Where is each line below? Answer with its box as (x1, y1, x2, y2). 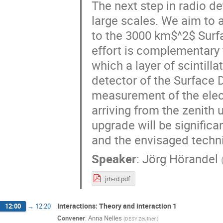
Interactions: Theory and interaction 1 (57, 201, 177, 211)
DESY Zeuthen (125, 215, 157, 222)
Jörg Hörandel (142, 151, 218, 167)
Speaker (91, 151, 136, 167)
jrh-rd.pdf (105, 174, 130, 183)
